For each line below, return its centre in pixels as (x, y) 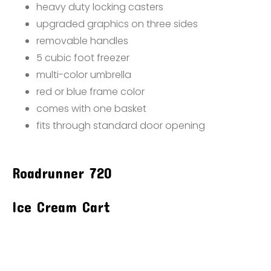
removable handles (82, 41)
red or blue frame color (90, 92)
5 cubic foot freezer (83, 58)
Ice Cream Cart (61, 207)
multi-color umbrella (84, 75)
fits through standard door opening (121, 126)
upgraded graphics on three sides (117, 24)
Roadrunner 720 (62, 173)
